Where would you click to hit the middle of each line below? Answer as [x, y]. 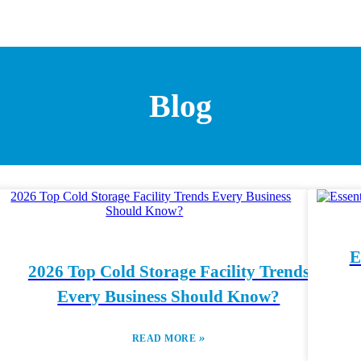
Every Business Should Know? [169, 297]
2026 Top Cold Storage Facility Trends [168, 272]
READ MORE [165, 338]
